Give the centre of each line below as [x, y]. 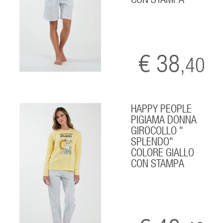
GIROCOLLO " [157, 130]
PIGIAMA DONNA [164, 119]
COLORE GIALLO [163, 152]
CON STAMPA [158, 163]
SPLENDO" [152, 141]
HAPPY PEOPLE [162, 108]
